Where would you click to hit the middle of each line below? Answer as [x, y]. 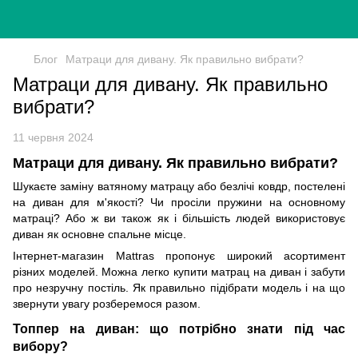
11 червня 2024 [53, 137]
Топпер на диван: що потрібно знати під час [179, 329]
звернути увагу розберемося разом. [107, 304]
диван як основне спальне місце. [99, 235]
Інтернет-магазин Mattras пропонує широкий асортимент [179, 256]
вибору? [40, 346]
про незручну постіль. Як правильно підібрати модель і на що [179, 288]
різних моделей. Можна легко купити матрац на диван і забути [179, 272]
